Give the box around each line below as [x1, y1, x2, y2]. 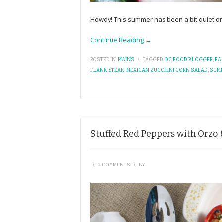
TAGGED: [143, 57, 164, 63]
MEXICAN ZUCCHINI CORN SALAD [126, 67, 208, 73]
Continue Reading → [90, 35, 152, 44]
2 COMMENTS [98, 162, 130, 168]
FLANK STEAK [90, 67, 124, 73]
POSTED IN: [90, 57, 117, 63]
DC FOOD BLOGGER [165, 57, 213, 63]
